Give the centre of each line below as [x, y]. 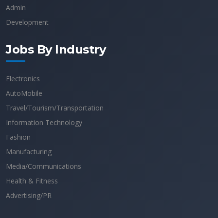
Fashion [18, 137]
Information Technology [44, 122]
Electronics [23, 79]
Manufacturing [29, 152]
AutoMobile [24, 93]
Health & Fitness [32, 181]
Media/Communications [44, 166]
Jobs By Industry [56, 49]
